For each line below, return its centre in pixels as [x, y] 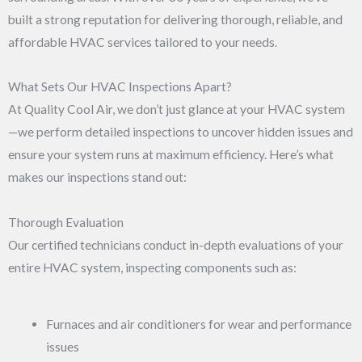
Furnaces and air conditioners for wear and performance [198, 324]
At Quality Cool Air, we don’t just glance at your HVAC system [177, 109]
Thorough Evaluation [66, 222]
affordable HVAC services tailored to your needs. [143, 42]
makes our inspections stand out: [97, 177]
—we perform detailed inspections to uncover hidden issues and [181, 132]
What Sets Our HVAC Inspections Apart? [120, 87]
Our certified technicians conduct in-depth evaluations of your [176, 244]
